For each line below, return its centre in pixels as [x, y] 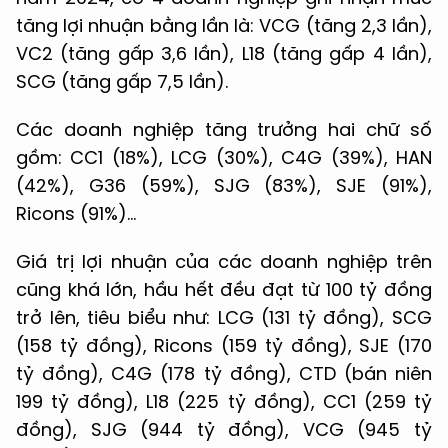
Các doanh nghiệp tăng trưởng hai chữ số [224, 129]
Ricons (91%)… [76, 213]
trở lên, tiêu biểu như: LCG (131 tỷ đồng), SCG [224, 317]
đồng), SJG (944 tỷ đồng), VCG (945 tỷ [224, 429]
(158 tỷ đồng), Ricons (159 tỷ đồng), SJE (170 [224, 345]
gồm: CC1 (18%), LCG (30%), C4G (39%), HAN [224, 157]
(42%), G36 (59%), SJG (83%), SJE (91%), [224, 185]
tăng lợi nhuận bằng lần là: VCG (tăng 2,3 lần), [224, 25]
